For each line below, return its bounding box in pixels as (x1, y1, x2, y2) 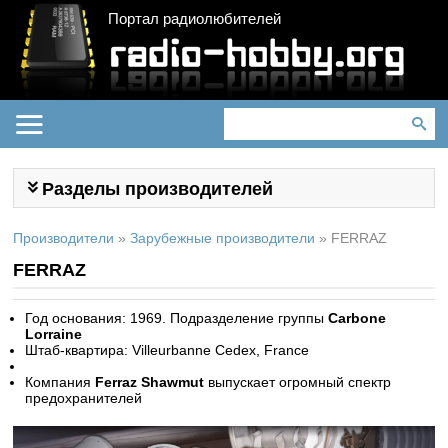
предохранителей (25, 390, 143, 406)
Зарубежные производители (130, 230, 316, 246)
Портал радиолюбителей (108, 10, 282, 27)
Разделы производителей (42, 179, 274, 199)
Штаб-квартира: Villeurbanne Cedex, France (25, 342, 310, 358)
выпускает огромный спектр (204, 374, 392, 390)
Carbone (328, 310, 387, 326)
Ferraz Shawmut (95, 374, 205, 390)
